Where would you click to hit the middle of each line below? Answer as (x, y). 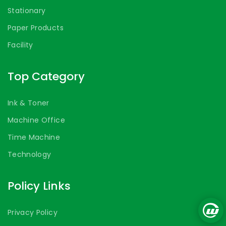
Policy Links (39, 186)
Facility (20, 45)
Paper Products (36, 28)
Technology (30, 155)
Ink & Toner (29, 103)
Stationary (27, 11)
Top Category (46, 77)
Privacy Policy (33, 213)
